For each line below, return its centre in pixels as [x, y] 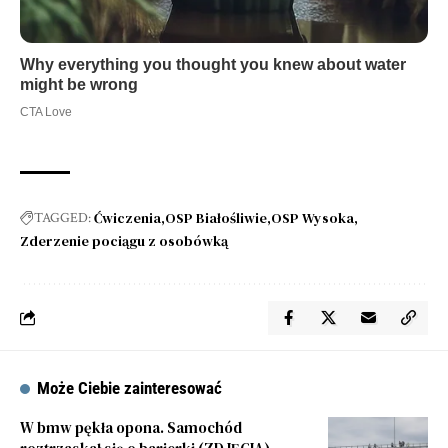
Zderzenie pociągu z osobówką [124, 240]
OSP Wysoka [312, 217]
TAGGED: [62, 217]
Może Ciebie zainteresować [130, 387]
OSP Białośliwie [216, 217]
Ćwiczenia [127, 217]
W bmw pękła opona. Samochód [131, 427]
